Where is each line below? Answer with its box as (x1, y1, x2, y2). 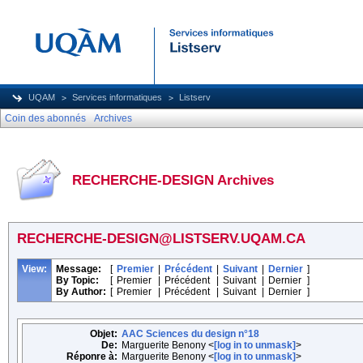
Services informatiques (72, 92, 162, 102)
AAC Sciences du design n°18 (122, 328, 259, 340)
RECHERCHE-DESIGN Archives (72, 173, 274, 188)
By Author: (56, 286, 106, 297)
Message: (56, 263, 101, 275)
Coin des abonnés (5, 113, 86, 124)
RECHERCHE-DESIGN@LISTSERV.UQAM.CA (17, 231, 305, 246)
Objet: (90, 328, 117, 340)
